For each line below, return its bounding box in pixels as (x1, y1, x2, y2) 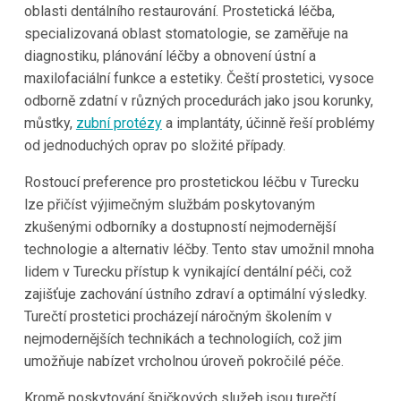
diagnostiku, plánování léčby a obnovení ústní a (23, 47, 316, 64)
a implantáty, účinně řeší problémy (161, 114, 375, 132)
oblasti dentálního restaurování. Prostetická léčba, (23, 2, 335, 20)
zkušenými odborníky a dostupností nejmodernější (23, 218, 336, 235)
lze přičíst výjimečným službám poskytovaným (23, 195, 315, 213)
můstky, (23, 114, 76, 132)
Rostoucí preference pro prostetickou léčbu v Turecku (23, 173, 359, 191)
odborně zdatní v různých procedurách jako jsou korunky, (23, 91, 373, 109)
